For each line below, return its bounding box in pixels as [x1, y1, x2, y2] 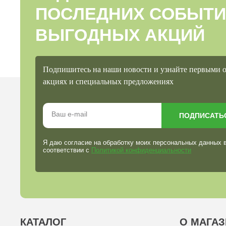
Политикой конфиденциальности [91, 146, 191, 154]
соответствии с [43, 146, 91, 154]
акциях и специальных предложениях [43, 77, 174, 86]
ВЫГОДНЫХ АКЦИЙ [35, 25, 205, 44]
